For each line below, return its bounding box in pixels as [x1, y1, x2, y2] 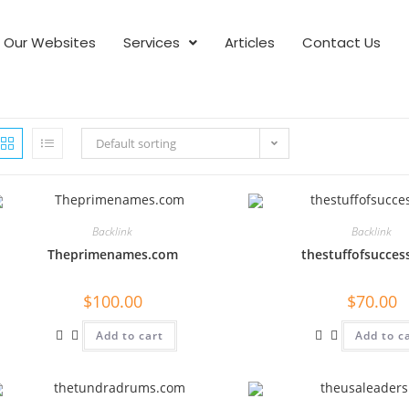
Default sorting [96, 135, 176, 152]
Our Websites [3, 33, 96, 52]
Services [122, 33, 180, 52]
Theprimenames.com [47, 246, 178, 263]
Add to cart [96, 328, 164, 343]
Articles [224, 33, 275, 52]
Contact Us [301, 33, 381, 52]
